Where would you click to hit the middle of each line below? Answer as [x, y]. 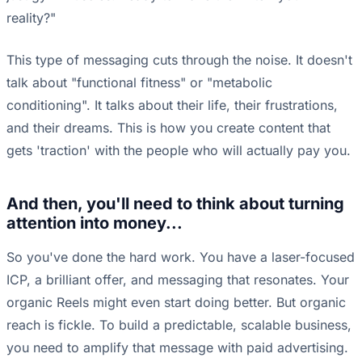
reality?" [31, 18]
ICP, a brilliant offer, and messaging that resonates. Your [178, 280]
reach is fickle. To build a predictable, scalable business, [179, 325]
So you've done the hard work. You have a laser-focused [181, 257]
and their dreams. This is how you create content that [168, 128]
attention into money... [95, 223]
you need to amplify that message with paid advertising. [177, 348]
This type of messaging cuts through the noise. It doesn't [179, 60]
